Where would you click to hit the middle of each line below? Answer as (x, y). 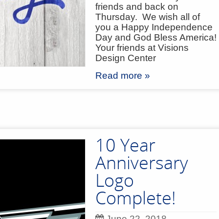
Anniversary (142, 163)
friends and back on (137, 7)
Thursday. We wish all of (148, 17)
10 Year (125, 145)
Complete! (136, 198)
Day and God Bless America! (156, 37)
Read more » (123, 76)
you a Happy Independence (154, 27)
